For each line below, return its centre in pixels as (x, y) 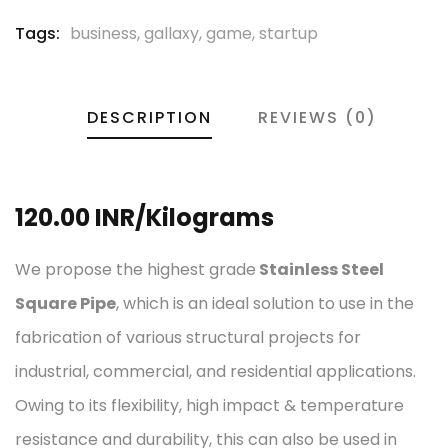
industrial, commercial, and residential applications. (215, 371)
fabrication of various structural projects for (188, 337)
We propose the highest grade (135, 269)
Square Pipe (65, 303)
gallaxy (171, 33)
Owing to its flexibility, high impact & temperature (209, 405)
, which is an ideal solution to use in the (265, 303)
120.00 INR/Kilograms (144, 217)
